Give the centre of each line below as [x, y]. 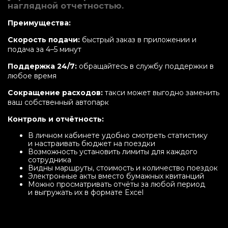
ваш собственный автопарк [58, 103]
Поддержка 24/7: [42, 66]
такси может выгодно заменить [161, 93]
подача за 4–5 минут [45, 50]
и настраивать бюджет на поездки [92, 144]
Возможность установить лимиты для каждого [113, 152]
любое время [32, 76]
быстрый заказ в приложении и [138, 40]
